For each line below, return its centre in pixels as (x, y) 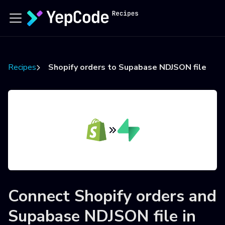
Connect (41, 196)
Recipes (22, 67)
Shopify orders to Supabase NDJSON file (127, 67)
